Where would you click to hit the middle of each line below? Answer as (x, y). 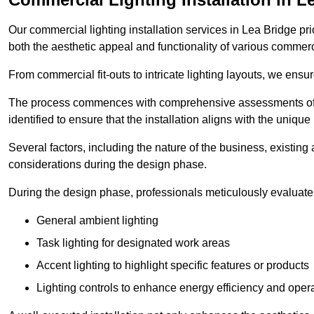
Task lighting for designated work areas (133, 243)
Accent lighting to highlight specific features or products (173, 266)
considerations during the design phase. (108, 165)
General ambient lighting (97, 221)
